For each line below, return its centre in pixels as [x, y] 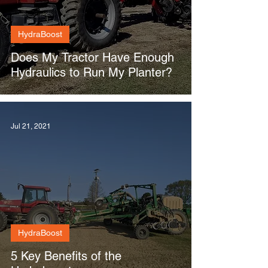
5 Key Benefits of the [66, 256]
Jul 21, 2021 [31, 126]
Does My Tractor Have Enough [92, 57]
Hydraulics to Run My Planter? [92, 72]
